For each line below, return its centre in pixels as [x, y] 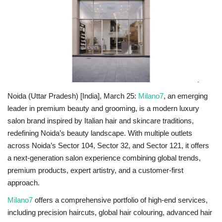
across [20, 145]
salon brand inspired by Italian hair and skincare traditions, [101, 120]
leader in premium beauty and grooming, [73, 108]
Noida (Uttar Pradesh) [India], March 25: [72, 96]
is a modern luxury [169, 108]
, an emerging [186, 96]
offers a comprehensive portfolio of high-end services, [120, 200]
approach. [24, 182]
